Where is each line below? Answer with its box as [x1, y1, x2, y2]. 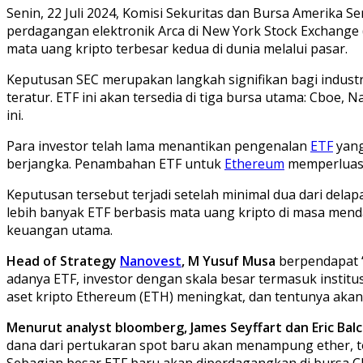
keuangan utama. [6, 220, 113, 239]
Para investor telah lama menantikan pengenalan [6, 136, 310, 155]
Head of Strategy [6, 251, 120, 270]
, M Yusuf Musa [181, 251, 279, 270]
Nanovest [120, 251, 181, 270]
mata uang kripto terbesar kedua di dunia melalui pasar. [6, 39, 348, 58]
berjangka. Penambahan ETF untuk [6, 154, 224, 173]
